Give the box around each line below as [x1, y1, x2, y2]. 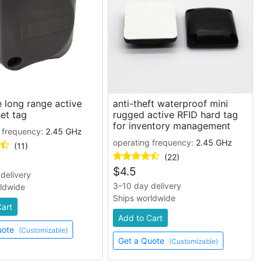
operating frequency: [112, 137, 196, 147]
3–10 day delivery [112, 181, 181, 191]
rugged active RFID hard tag [112, 109, 238, 120]
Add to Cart [118, 213, 163, 223]
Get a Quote [118, 236, 167, 246]
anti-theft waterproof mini [112, 98, 228, 109]
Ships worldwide [112, 193, 175, 203]
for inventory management [112, 120, 230, 132]
